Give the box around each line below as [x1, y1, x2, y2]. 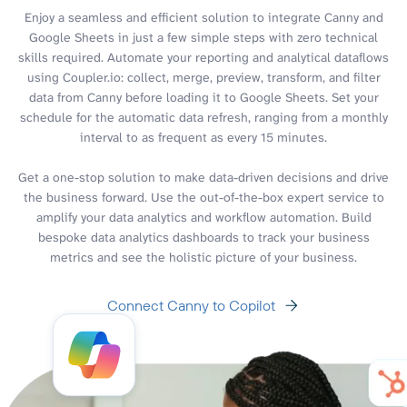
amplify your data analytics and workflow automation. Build [35, 208, 372, 225]
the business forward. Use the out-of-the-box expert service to [23, 188, 384, 205]
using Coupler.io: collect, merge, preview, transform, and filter [26, 68, 381, 85]
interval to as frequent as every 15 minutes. [80, 128, 327, 145]
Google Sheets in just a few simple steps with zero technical [29, 28, 378, 45]
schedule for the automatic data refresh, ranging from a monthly [19, 108, 388, 125]
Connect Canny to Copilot [106, 295, 275, 314]
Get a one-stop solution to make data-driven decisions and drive [18, 168, 389, 185]
